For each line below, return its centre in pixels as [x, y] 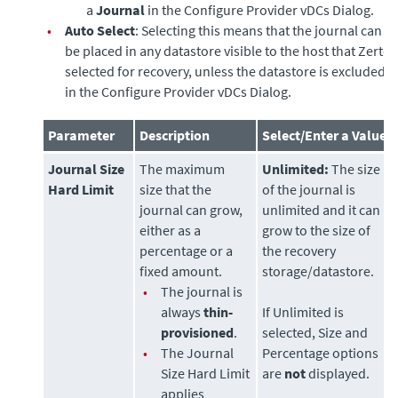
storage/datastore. [318, 271]
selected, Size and [315, 332]
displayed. [338, 373]
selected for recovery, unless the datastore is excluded [225, 71]
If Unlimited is [303, 312]
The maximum [183, 169]
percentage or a [187, 251]
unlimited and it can [322, 210]
